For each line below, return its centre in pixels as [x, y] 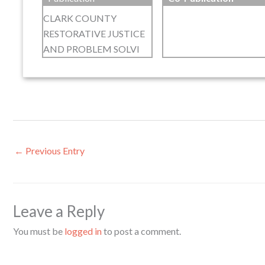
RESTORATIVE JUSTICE [94, 33]
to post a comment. [141, 231]
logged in [83, 231]
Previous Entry [54, 151]
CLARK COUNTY [80, 18]
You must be [39, 231]
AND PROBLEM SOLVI [91, 49]
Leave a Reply [59, 211]
